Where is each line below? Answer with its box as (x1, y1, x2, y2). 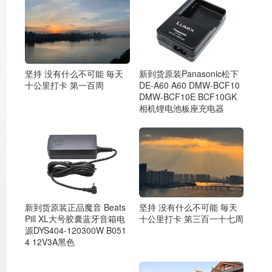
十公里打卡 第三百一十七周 (138, 212, 243, 225)
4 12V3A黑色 (25, 236, 75, 248)
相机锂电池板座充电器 (138, 101, 224, 114)
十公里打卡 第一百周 (25, 78, 104, 91)
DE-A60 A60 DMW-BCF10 (138, 78, 240, 91)
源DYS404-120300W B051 (25, 224, 126, 236)
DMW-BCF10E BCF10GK (138, 90, 237, 103)
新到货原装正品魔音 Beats (25, 201, 126, 213)
